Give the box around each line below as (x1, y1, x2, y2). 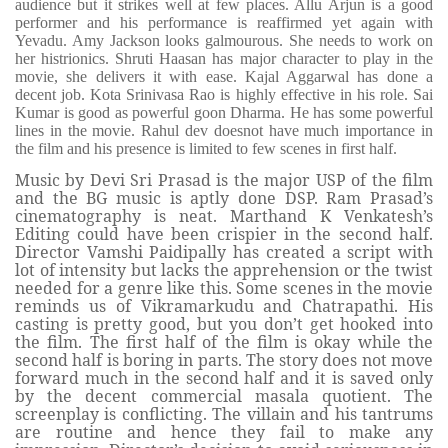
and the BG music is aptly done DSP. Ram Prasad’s (15, 187, 433, 210)
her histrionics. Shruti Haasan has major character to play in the (15, 49, 433, 67)
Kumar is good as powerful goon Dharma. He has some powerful (15, 103, 433, 121)
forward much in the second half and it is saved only (15, 367, 433, 390)
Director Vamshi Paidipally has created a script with (15, 241, 433, 264)
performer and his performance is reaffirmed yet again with (15, 13, 433, 31)
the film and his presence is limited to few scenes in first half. (15, 139, 397, 157)
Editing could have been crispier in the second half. (15, 223, 433, 246)
